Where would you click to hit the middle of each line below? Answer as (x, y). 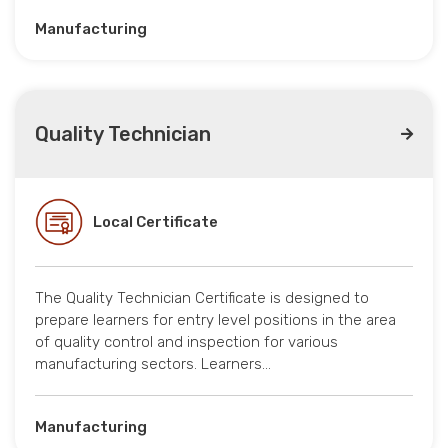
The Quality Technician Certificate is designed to (202, 298)
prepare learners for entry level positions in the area (215, 320)
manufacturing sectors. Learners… (153, 364)
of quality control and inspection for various (186, 342)
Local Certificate (155, 222)
